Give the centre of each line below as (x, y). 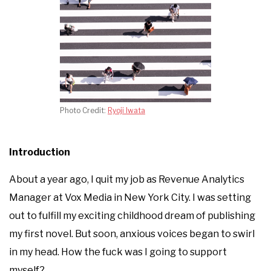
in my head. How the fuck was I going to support (118, 252)
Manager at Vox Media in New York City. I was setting (130, 198)
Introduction (40, 152)
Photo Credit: (84, 110)
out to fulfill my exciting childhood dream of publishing (132, 216)
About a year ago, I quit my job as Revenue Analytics (127, 179)
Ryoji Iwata (126, 110)
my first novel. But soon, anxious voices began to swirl (132, 234)
